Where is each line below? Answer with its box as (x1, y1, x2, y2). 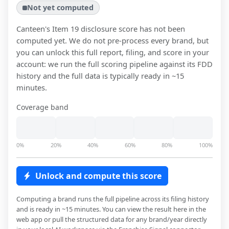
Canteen (16, 24, 45, 34)
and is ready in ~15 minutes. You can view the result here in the (16, 204, 206, 214)
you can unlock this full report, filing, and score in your (16, 47, 209, 58)
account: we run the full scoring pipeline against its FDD (16, 59, 213, 70)
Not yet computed (27, 3, 94, 13)
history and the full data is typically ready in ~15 (16, 71, 184, 81)
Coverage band (16, 102, 68, 112)
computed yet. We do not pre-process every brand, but (16, 35, 209, 46)
